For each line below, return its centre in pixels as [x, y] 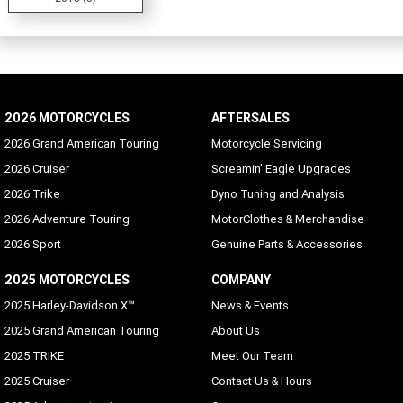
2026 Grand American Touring [82, 144]
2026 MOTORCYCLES [67, 118]
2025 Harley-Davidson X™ [70, 306]
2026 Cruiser [37, 169]
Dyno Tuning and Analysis [278, 194]
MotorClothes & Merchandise [287, 219]
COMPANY [241, 280]
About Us [235, 331]
